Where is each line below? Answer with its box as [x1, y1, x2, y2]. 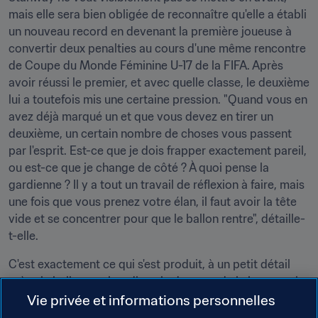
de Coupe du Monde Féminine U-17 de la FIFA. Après [9, 58, 283, 72]
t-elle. [9, 229, 38, 243]
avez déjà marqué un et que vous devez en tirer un [9, 109, 273, 124]
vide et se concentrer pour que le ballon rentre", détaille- [9, 212, 305, 226]
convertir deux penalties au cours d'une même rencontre [9, 41, 306, 55]
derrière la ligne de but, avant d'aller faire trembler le [9, 291, 284, 305]
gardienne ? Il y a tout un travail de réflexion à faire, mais [9, 177, 305, 192]
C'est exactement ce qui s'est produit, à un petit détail [9, 257, 290, 271]
